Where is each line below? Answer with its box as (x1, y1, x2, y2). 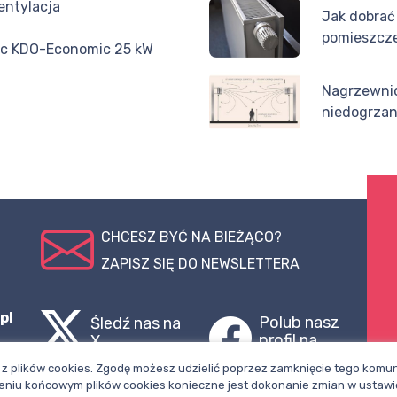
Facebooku (259, 348, 340, 369)
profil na (259, 331, 317, 351)
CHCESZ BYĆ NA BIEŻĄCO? (101, 229, 282, 246)
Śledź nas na (90, 314, 181, 334)
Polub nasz (259, 313, 339, 333)
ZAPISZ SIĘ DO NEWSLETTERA (101, 255, 300, 273)
